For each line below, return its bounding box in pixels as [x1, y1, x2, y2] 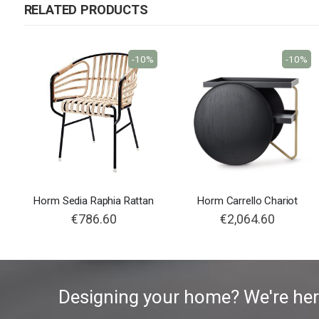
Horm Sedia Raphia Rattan [33, 194, 154, 207]
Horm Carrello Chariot [197, 194, 298, 207]
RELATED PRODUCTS [23, 1, 148, 17]
